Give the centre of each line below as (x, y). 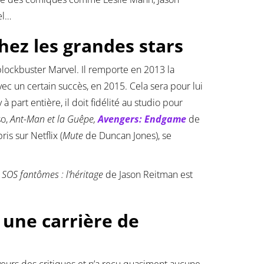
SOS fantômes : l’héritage (52, 175)
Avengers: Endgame (142, 119)
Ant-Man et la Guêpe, (54, 119)
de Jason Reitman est (148, 175)
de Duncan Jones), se (127, 136)
